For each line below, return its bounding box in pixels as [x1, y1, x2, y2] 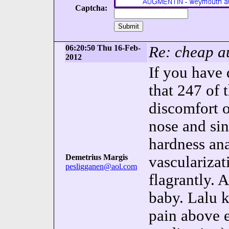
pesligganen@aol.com [65, 162, 137, 171]
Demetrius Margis [65, 153, 128, 162]
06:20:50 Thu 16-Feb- [65, 43, 141, 52]
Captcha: [75, 4, 107, 12]
